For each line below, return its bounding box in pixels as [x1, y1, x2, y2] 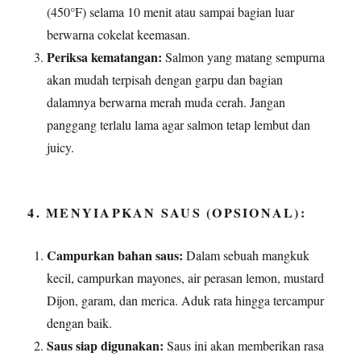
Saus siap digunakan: [47, 335, 164, 355]
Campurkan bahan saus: [47, 245, 184, 264]
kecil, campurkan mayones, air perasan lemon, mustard [47, 268, 325, 286]
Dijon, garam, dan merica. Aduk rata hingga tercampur [47, 291, 325, 309]
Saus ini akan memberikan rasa [164, 336, 325, 354]
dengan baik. [47, 313, 113, 331]
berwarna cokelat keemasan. [47, 25, 191, 43]
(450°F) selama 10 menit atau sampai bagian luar [47, 2, 295, 20]
